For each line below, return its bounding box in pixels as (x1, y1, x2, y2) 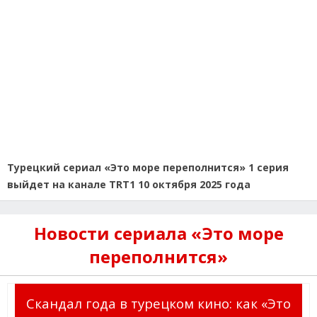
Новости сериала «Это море (33, 221, 284, 246)
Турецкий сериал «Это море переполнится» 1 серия (7, 161, 289, 175)
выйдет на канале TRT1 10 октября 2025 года (7, 178, 250, 192)
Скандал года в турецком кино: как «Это (26, 294, 291, 313)
